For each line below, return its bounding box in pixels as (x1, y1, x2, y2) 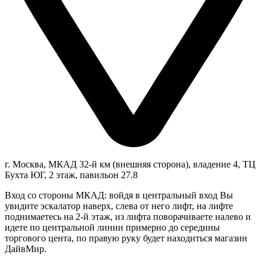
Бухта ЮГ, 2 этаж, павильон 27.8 (5, 170, 138, 180)
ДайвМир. (5, 244, 46, 254)
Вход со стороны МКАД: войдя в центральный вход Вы (5, 190, 233, 200)
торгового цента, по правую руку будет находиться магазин (5, 233, 247, 243)
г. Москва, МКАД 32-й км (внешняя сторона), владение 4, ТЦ (5, 159, 256, 169)
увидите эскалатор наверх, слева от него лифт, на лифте (5, 201, 233, 211)
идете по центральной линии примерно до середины (5, 222, 220, 232)
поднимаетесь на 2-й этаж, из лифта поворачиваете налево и (5, 212, 251, 222)
